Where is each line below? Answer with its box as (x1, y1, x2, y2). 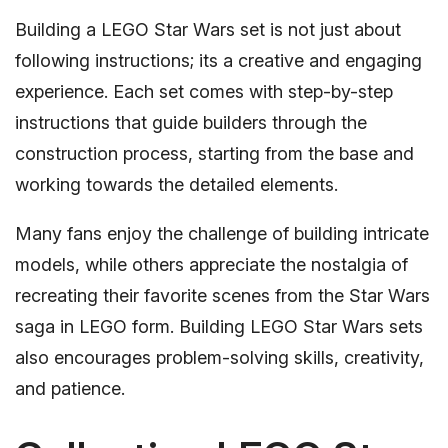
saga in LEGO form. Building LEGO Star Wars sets (15, 315, 423, 337)
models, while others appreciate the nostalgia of (15, 253, 408, 275)
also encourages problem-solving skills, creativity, (15, 346, 424, 368)
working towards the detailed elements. (15, 173, 338, 195)
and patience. (15, 377, 125, 399)
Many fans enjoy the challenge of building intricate (15, 222, 429, 244)
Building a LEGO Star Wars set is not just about (15, 18, 401, 40)
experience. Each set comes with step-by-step (15, 80, 393, 102)
